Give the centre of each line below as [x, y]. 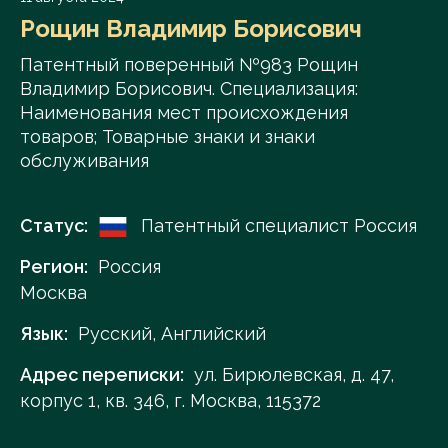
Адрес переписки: [102, 374]
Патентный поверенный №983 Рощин [189, 64]
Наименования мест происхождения [184, 112]
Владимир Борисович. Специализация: [189, 88]
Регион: [54, 266]
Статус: [54, 225]
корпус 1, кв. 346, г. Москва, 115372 [170, 400]
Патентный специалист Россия [276, 225]
